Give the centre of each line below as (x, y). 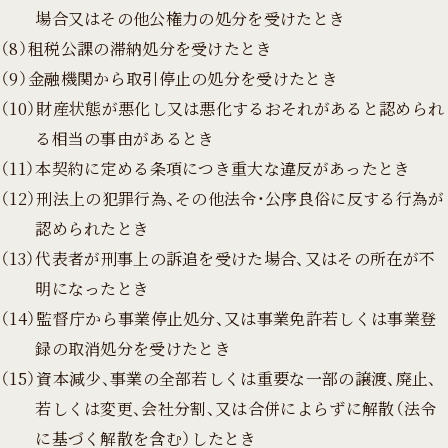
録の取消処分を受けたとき (133, 348)
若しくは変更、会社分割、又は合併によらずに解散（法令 (236, 408)
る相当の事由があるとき (125, 138)
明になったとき (92, 288)
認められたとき (92, 228)
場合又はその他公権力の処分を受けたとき (190, 18)
